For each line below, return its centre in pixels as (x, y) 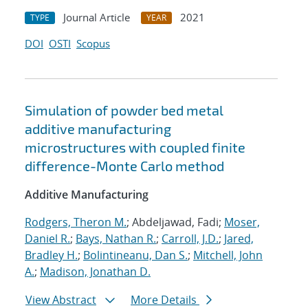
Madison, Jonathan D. (95, 272)
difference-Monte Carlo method (124, 166)
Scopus (93, 44)
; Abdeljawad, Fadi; (175, 222)
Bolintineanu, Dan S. (135, 255)
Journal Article (97, 18)
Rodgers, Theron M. (76, 222)
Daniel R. (47, 239)
